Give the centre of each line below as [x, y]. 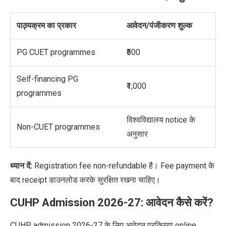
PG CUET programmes [56, 52]
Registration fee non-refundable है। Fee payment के [123, 166]
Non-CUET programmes [58, 127]
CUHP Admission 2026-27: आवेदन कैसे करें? [112, 203]
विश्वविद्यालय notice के [161, 120]
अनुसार [137, 134]
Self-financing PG [47, 79]
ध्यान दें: [21, 166]
